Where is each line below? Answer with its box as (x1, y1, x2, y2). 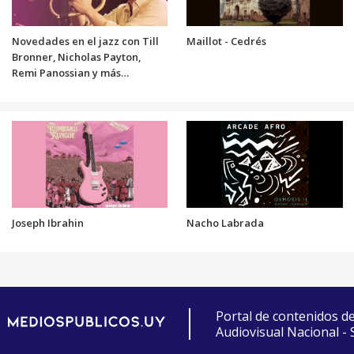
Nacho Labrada (186, 215, 264, 230)
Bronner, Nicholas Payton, (11, 49, 141, 64)
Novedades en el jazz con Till (11, 33, 159, 48)
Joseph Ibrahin (11, 215, 84, 230)
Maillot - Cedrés (186, 33, 266, 48)
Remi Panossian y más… (11, 65, 129, 80)
